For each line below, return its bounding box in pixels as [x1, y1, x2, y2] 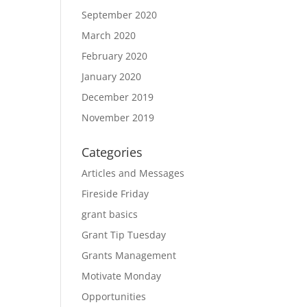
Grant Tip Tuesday [82, 228, 167, 241]
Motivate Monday [82, 269, 162, 282]
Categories [82, 144, 143, 160]
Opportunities [82, 290, 147, 303]
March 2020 [82, 29, 136, 42]
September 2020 [82, 8, 158, 21]
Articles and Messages [82, 167, 185, 180]
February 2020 [82, 49, 148, 62]
